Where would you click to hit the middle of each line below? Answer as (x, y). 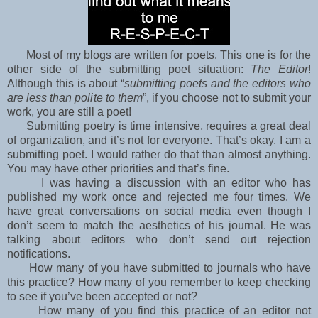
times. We (285, 197)
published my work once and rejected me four (133, 197)
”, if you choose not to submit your (227, 98)
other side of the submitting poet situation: (129, 70)
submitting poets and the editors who (218, 84)
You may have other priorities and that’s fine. (118, 169)
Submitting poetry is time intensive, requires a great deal (159, 126)
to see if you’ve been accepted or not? (104, 297)
